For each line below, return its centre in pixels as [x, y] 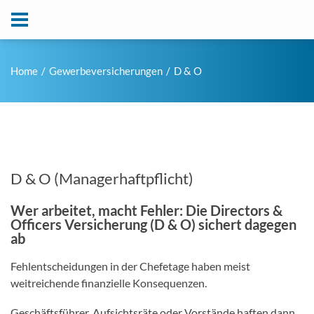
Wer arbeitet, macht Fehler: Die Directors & [146, 210]
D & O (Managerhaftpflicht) [102, 178]
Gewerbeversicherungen [106, 71]
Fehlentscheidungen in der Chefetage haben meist [130, 266]
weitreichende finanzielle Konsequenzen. [109, 283]
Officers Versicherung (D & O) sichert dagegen [153, 224]
